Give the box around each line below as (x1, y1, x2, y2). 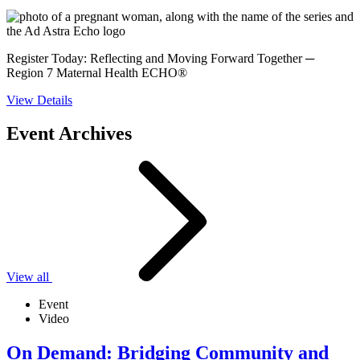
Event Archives (6, 123, 132, 145)
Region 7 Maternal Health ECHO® (6, 65, 187, 80)
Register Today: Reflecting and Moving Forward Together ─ (6, 51, 314, 65)
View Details (6, 92, 72, 107)
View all (6, 270, 52, 284)
